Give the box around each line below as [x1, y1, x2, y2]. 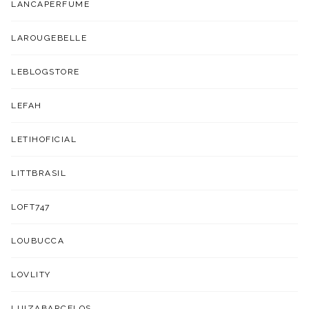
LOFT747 [11, 201, 50, 212]
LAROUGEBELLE [11, 32, 88, 43]
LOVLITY [11, 269, 51, 279]
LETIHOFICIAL [11, 134, 77, 144]
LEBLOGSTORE [11, 66, 80, 77]
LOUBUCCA [11, 235, 65, 246]
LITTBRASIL [11, 168, 67, 178]
